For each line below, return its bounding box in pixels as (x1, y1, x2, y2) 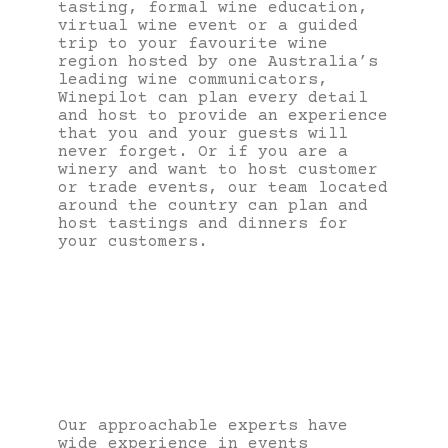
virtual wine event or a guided (58, 16, 358, 35)
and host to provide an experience (58, 106, 388, 125)
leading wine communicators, (58, 70, 328, 89)
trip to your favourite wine (58, 34, 328, 53)
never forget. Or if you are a (58, 142, 348, 161)
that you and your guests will (58, 124, 348, 143)
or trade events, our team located (58, 178, 388, 197)
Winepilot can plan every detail (58, 88, 368, 107)
